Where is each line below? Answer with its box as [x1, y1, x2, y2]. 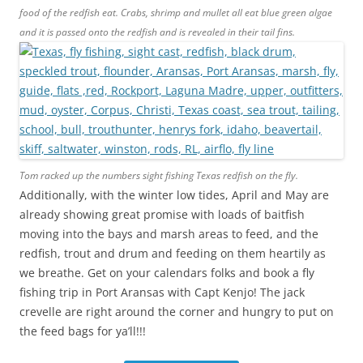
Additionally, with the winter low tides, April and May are [19, 187, 329, 203]
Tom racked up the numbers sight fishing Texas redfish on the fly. [19, 169, 298, 182]
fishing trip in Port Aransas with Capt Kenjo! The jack [19, 284, 305, 300]
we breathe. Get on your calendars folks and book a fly [19, 265, 314, 280]
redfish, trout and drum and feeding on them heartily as [19, 246, 326, 261]
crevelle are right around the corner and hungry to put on [19, 304, 334, 319]
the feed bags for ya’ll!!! [19, 323, 146, 339]
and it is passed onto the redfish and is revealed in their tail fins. [19, 25, 295, 39]
